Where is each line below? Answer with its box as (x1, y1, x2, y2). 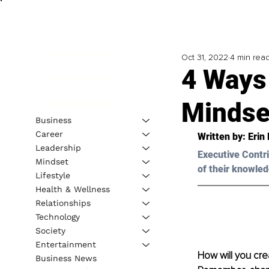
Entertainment (35, 239, 96, 249)
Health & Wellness (35, 184, 110, 194)
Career (35, 128, 63, 139)
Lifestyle (35, 170, 70, 180)
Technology (35, 211, 80, 222)
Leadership (35, 142, 81, 153)
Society (35, 225, 65, 235)
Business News (35, 253, 97, 263)
